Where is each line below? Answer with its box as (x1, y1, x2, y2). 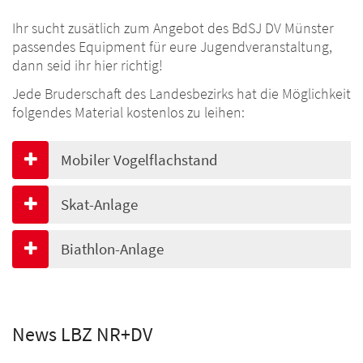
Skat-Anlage (61, 194, 138, 214)
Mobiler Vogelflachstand (61, 149, 218, 169)
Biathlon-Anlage (61, 238, 164, 258)
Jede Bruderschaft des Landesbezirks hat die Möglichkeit (12, 83, 351, 103)
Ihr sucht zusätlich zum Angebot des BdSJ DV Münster (12, 18, 334, 37)
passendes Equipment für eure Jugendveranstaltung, (12, 36, 332, 56)
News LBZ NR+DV (12, 321, 152, 347)
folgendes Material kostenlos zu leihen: (12, 102, 245, 122)
